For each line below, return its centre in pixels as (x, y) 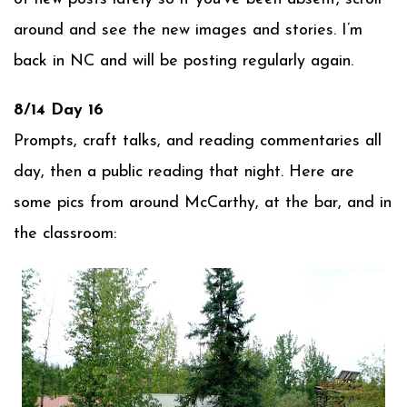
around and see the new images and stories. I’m (188, 30)
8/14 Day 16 (59, 110)
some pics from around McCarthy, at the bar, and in (203, 203)
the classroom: (65, 234)
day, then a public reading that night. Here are (184, 172)
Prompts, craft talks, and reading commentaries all (198, 141)
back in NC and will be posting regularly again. (184, 61)
